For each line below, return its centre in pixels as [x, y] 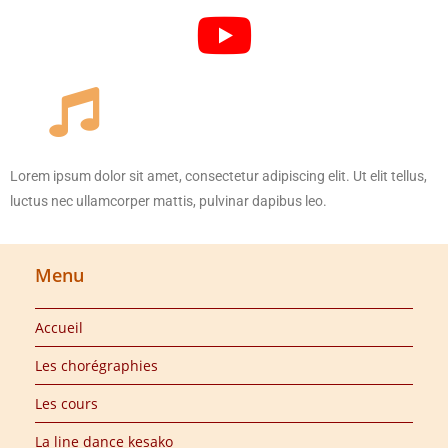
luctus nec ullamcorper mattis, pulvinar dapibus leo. [168, 200]
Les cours [66, 403]
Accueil [59, 327]
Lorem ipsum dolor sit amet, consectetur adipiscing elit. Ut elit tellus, [218, 175]
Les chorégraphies [96, 365]
